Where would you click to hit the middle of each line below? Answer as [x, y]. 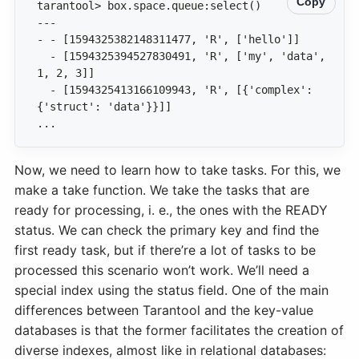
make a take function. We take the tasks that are [162, 190]
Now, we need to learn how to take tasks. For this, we [177, 169]
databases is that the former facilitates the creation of [179, 330]
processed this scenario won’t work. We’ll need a [162, 270]
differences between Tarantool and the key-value [164, 310]
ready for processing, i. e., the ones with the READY [171, 210]
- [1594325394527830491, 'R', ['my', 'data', [43, 56]
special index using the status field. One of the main [171, 290]
